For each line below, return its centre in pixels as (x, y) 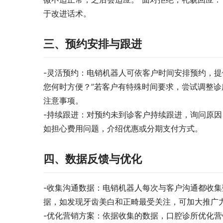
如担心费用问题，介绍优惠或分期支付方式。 (123, 129)
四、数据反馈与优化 (93, 159)
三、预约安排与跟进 (93, 44)
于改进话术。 (67, 14)
